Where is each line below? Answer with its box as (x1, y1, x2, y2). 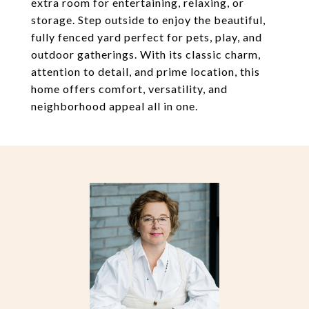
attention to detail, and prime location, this (31, 65, 260, 78)
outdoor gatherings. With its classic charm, (31, 48, 261, 61)
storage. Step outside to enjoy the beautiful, (31, 13, 266, 26)
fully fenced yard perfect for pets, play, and (31, 30, 262, 43)
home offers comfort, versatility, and (31, 82, 228, 95)
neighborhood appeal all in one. (31, 99, 198, 112)
